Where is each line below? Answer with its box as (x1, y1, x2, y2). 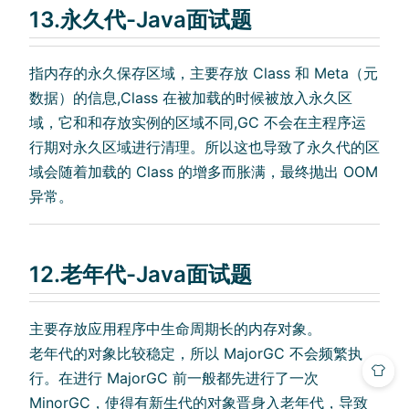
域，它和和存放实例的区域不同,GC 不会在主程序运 (29, 113, 366, 132)
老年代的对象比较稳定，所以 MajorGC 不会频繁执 (29, 344, 362, 363)
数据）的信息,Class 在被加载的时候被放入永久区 (29, 89, 352, 108)
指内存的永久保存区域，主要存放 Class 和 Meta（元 (29, 64, 378, 83)
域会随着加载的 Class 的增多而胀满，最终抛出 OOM (29, 163, 378, 182)
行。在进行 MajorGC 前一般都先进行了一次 (29, 369, 319, 388)
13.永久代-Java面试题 (29, 5, 252, 33)
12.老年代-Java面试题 (29, 261, 252, 288)
